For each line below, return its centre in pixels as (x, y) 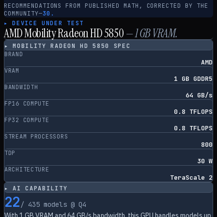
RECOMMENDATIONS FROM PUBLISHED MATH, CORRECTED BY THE (106, 6)
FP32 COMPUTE (27, 120)
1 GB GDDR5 (193, 79)
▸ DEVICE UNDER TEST (44, 23)
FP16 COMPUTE (27, 104)
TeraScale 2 (191, 178)
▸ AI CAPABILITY (36, 188)
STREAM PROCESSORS (36, 137)
